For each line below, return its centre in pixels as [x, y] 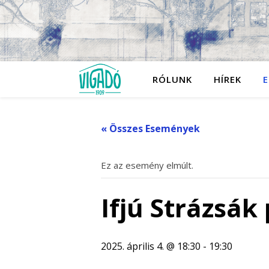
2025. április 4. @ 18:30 [151, 246]
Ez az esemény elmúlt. [147, 165]
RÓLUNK [172, 79]
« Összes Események [150, 128]
